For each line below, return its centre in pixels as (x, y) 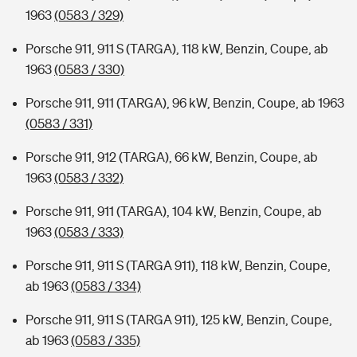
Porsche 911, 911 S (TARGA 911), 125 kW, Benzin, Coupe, (179, 320)
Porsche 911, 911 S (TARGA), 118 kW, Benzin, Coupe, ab (177, 49)
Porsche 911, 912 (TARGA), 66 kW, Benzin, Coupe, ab (172, 157)
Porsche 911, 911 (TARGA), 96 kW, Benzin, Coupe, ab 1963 (185, 103)
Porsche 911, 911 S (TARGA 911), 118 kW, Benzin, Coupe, (178, 265)
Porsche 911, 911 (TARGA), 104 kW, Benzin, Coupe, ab (174, 211)
